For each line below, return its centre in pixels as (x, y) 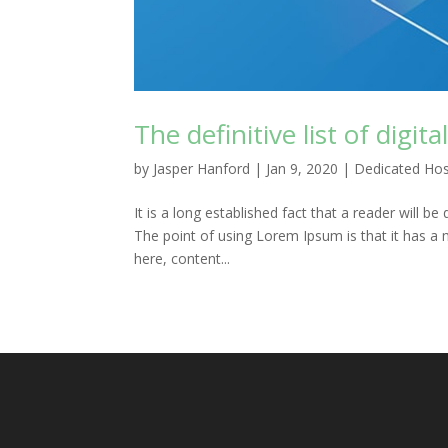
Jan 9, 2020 (302, 169)
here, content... (182, 259)
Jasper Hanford (202, 169)
